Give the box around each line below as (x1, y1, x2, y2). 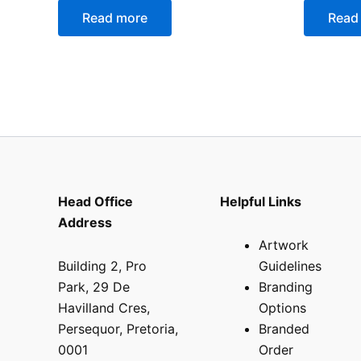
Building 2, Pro (58, 257, 147, 274)
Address (58, 214, 112, 230)
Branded (259, 320, 309, 337)
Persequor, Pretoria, (58, 320, 178, 337)
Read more (82, 9, 147, 26)
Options (259, 299, 306, 316)
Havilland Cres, (58, 299, 150, 316)
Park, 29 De (58, 278, 130, 295)
